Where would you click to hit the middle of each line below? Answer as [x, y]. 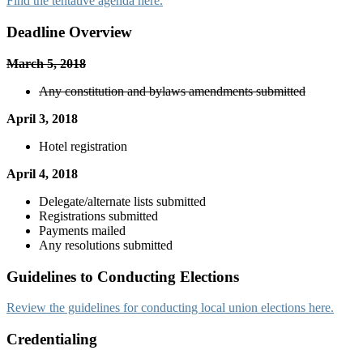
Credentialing [52, 339]
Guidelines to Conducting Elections [123, 276]
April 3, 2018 [42, 118]
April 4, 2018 [42, 173]
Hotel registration [83, 146]
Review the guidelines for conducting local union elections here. [170, 308]
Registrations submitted [98, 216]
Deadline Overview [69, 32]
